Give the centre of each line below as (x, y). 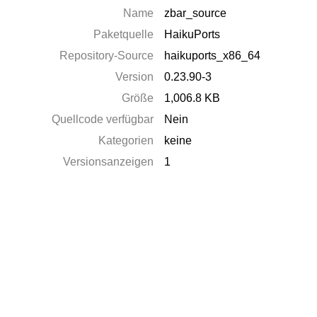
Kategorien (126, 140)
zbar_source (196, 13)
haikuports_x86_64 (213, 56)
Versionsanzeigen (109, 162)
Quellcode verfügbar (103, 119)
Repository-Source (107, 56)
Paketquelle (124, 34)
